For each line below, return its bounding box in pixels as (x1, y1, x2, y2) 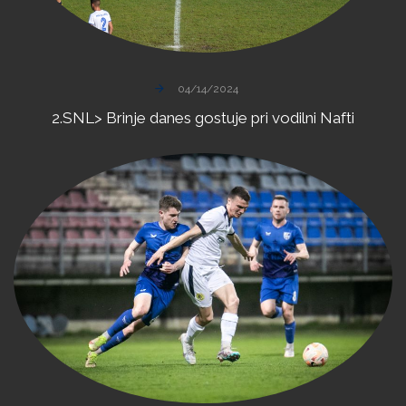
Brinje (106, 108, 146, 127)
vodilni (272, 108, 316, 127)
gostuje (195, 108, 247, 127)
